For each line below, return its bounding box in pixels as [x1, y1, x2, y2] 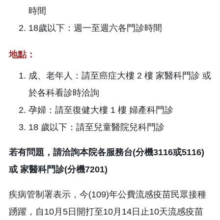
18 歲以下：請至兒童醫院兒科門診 [28, 122, 165, 132]
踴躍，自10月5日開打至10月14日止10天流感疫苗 [9, 206, 203, 217]
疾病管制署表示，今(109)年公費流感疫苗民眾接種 [9, 189, 206, 199]
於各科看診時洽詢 [28, 87, 99, 98]
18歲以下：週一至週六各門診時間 [28, 23, 162, 33]
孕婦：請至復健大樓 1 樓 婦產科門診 [28, 105, 173, 115]
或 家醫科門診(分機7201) [9, 164, 108, 174]
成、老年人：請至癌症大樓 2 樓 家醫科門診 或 [28, 70, 211, 81]
